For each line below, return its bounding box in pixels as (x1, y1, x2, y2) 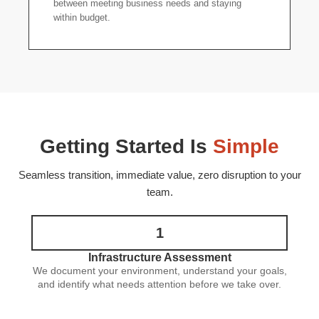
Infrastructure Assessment (88, 251, 231, 263)
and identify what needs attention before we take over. (38, 278, 281, 290)
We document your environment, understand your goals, (32, 265, 287, 276)
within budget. (53, 12, 110, 23)
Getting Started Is (40, 135, 213, 157)
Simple (213, 135, 279, 157)
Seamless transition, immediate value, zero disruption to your (18, 169, 301, 181)
